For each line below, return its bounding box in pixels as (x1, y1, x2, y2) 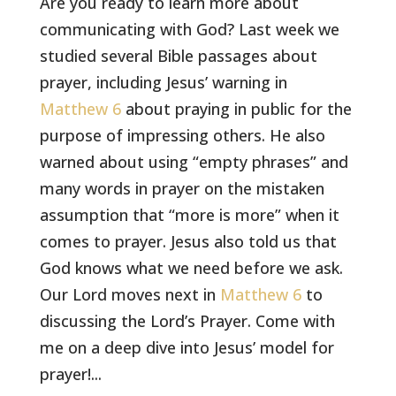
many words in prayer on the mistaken (40, 178, 325, 199)
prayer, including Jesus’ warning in (40, 72, 288, 93)
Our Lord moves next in (40, 284, 221, 305)
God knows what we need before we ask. (40, 257, 344, 278)
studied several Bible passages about (40, 45, 318, 66)
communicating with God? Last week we (40, 19, 340, 40)
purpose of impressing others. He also (40, 125, 326, 146)
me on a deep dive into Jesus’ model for (40, 337, 335, 358)
